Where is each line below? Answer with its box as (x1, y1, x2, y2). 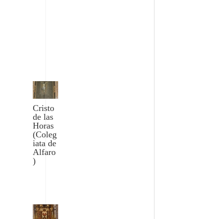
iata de (33, 138, 57, 149)
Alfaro (33, 147, 56, 157)
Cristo (33, 103, 55, 113)
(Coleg (33, 130, 57, 140)
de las (33, 112, 54, 122)
